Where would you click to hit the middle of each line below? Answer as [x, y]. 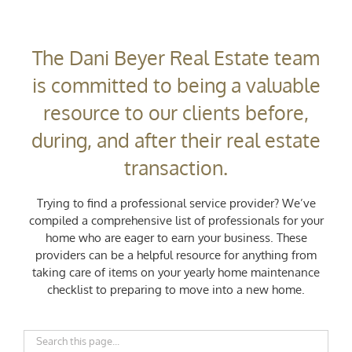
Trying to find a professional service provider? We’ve [176, 203]
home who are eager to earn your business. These [176, 237]
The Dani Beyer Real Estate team [176, 58]
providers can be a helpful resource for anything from [176, 255]
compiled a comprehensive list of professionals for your [176, 220]
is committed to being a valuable [176, 85]
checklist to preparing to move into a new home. [176, 289]
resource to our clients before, [176, 113]
